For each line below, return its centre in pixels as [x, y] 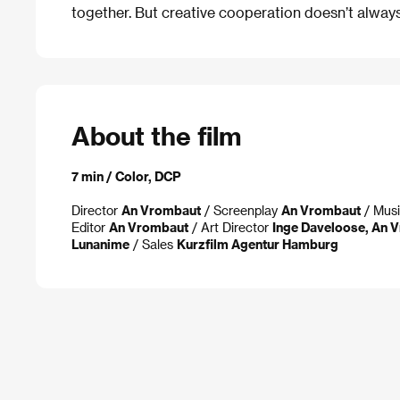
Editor [90, 227]
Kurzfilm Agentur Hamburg [258, 244]
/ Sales [153, 244]
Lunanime [100, 244]
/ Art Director [230, 227]
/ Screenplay [241, 210]
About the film [156, 136]
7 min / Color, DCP [126, 176]
